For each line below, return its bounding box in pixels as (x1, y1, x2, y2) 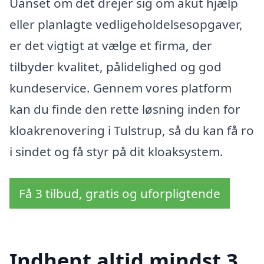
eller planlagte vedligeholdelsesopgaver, (9, 15, 243, 32)
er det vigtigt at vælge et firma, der (9, 37, 212, 54)
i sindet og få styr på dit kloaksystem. (9, 143, 223, 160)
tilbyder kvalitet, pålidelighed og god (9, 58, 222, 75)
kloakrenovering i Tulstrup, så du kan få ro (9, 121, 254, 138)
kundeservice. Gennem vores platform (9, 79, 232, 96)
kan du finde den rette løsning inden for (9, 100, 240, 117)
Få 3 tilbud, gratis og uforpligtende (19, 185, 220, 202)
